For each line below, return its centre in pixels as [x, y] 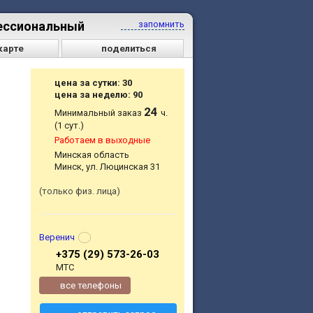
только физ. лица [79, 191]
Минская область [92, 154]
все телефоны [91, 285]
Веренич [57, 238]
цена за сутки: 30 [94, 82]
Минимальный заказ [100, 112]
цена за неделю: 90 [99, 94]
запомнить [160, 24]
